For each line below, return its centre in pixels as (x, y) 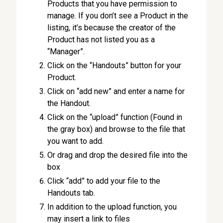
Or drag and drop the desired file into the (118, 155)
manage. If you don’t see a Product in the (118, 16)
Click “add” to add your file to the (104, 181)
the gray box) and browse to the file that (116, 129)
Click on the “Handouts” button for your (114, 65)
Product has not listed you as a (101, 40)
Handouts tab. (71, 193)
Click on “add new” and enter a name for (116, 91)
